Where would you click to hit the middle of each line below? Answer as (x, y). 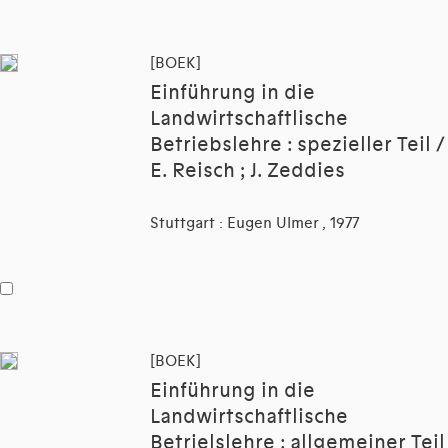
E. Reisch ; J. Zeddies (247, 171)
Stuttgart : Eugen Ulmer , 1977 (254, 223)
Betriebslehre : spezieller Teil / (297, 145)
